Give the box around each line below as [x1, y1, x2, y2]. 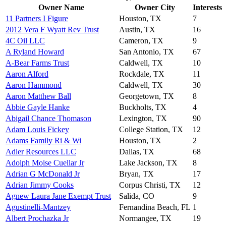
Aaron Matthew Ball [6, 91, 71, 100]
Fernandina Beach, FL [119, 202, 191, 211]
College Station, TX [119, 125, 183, 134]
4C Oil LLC [6, 36, 45, 45]
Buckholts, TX [119, 102, 166, 111]
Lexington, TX [119, 114, 167, 123]
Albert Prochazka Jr [6, 213, 69, 222]
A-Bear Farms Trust [6, 58, 69, 67]
